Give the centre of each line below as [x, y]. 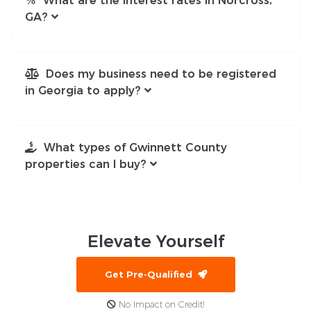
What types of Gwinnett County [132, 147]
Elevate [121, 241]
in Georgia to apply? [83, 90]
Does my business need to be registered [158, 74]
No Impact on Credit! [160, 304]
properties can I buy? [86, 164]
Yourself [190, 241]
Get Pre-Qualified [151, 274]
